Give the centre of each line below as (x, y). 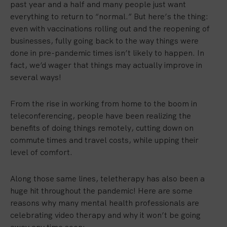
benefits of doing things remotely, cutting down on (102, 128)
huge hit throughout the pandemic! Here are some (101, 191)
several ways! (36, 77)
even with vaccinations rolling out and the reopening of (110, 29)
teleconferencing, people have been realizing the (101, 116)
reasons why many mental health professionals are (105, 203)
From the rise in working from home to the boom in (104, 104)
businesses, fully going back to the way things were (104, 41)
